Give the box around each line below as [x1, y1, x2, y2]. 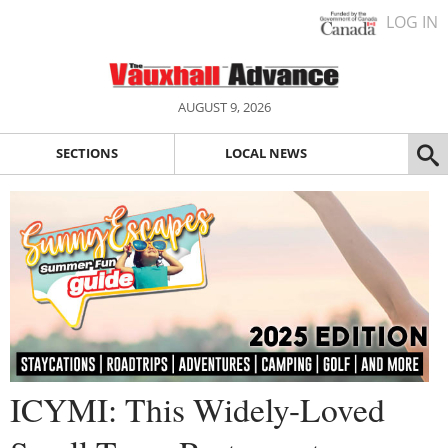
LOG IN [386, 11, 438, 33]
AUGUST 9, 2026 [177, 98, 271, 116]
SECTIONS [55, 144, 118, 163]
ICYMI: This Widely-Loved [10, 386, 385, 431]
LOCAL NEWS [224, 144, 307, 163]
